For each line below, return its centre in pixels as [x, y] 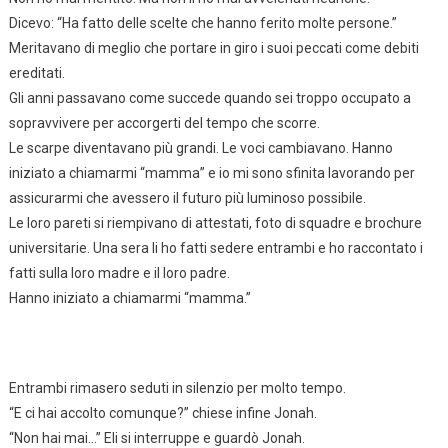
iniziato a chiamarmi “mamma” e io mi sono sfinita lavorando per [211, 172]
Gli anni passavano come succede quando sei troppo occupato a [209, 97]
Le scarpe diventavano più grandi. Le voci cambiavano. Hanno [200, 147]
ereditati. [36, 72]
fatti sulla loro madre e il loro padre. [119, 272]
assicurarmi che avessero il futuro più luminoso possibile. [187, 197]
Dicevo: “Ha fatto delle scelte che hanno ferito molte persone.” [202, 22]
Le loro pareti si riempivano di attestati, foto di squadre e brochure [215, 222]
